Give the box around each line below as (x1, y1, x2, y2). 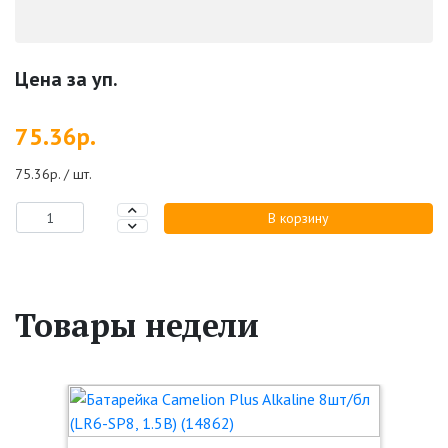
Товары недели (15, 304, 259, 346)
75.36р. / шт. (15, 165, 92, 183)
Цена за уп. (15, 66, 118, 92)
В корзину (268, 208, 330, 227)
